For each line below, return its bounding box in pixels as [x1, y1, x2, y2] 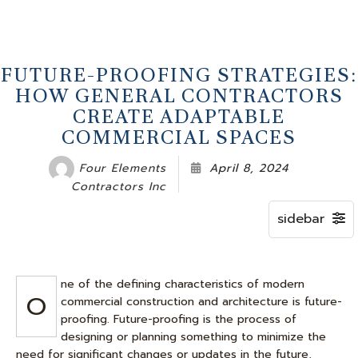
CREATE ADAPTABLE [73, 104, 285, 129]
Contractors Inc [71, 178, 166, 195]
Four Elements [79, 159, 166, 177]
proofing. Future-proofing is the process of [61, 311, 296, 328]
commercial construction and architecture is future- [61, 293, 342, 310]
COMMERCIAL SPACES [62, 125, 296, 149]
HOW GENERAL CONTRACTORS [14, 83, 344, 108]
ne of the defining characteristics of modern [61, 276, 304, 292]
